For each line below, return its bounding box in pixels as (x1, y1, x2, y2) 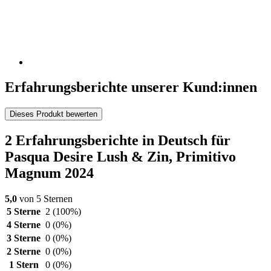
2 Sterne (7, 246, 41, 257)
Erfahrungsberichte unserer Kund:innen (5, 79, 257, 96)
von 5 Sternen (17, 194, 73, 204)
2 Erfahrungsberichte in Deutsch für (5, 132, 230, 149)
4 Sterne (7, 220, 41, 230)
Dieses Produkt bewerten (10, 109, 97, 119)
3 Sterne (7, 233, 41, 244)
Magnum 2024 (5, 165, 94, 181)
